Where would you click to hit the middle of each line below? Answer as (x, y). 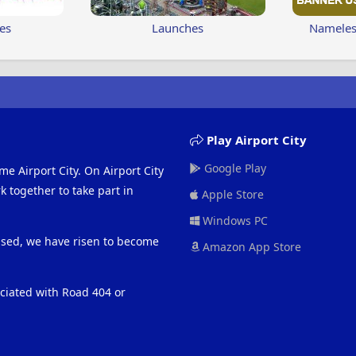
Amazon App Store (250, 247)
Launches (178, 28)
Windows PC (233, 221)
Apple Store (231, 194)
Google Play (233, 168)
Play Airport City (255, 140)
